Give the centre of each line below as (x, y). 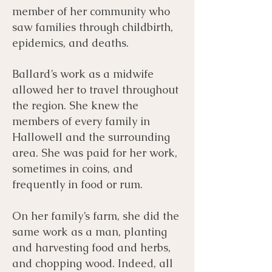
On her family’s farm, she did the (96, 216)
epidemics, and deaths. (72, 42)
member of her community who (91, 11)
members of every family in (81, 121)
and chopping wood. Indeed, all (93, 263)
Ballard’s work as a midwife (83, 73)
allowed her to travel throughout (95, 89)
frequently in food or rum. (77, 184)
